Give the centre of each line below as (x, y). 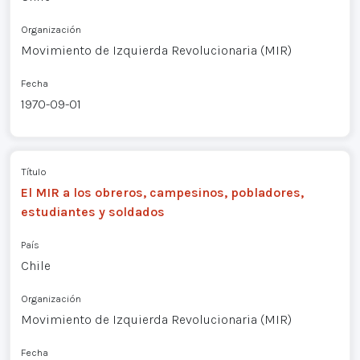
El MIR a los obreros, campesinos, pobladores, (162, 193)
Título (33, 172)
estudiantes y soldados (92, 212)
